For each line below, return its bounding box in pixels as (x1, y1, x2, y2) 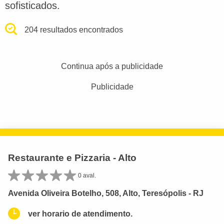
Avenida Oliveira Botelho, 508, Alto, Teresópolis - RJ (8, 188, 203, 197)
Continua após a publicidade (61, 61, 163, 70)
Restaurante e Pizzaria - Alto (8, 152, 136, 163)
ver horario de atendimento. (28, 209, 132, 218)
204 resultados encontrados (24, 25, 123, 34)
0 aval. (78, 171, 96, 179)
